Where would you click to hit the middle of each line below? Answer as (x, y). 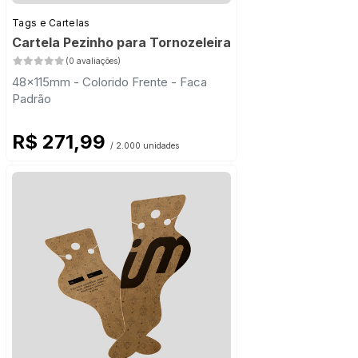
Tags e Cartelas (51, 23)
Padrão (32, 99)
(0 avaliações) (93, 62)
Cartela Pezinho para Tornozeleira (121, 43)
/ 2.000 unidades (145, 146)
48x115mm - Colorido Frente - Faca (109, 82)
